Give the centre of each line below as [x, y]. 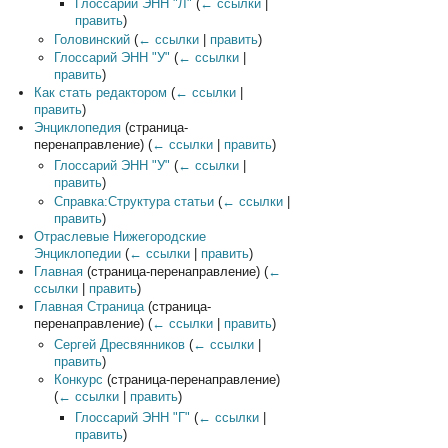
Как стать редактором [100, 93]
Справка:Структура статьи [134, 201]
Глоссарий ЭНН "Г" [132, 418]
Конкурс [79, 380]
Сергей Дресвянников [120, 345]
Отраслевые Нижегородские [119, 236]
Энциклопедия [77, 128]
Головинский [92, 39]
